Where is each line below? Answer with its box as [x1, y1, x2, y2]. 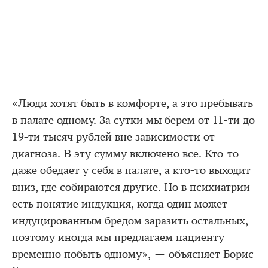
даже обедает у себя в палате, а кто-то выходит [12, 164, 251, 178]
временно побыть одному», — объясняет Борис [12, 248, 254, 261]
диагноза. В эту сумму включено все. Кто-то [12, 147, 239, 161]
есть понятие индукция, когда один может [12, 197, 227, 211]
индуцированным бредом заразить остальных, [12, 214, 248, 228]
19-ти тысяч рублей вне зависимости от [12, 130, 215, 144]
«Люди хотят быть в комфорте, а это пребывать [12, 97, 253, 111]
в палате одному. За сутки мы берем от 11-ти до [12, 114, 255, 127]
